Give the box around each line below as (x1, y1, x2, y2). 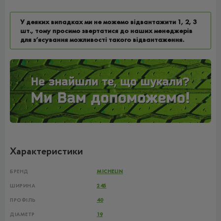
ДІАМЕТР (10, 211, 35, 218)
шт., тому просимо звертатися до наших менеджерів (20, 26, 192, 35)
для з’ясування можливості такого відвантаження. (20, 35, 184, 44)
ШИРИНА (10, 182, 36, 189)
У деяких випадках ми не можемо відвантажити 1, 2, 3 (20, 17, 197, 26)
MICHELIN (97, 168, 123, 175)
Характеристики (10, 145, 83, 159)
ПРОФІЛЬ (10, 196, 36, 204)
